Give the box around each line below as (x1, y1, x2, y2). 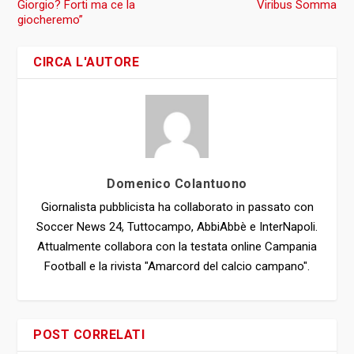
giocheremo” (17, 12, 84, 27)
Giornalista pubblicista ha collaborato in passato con (40, 199, 314, 214)
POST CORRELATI (33, 326, 145, 342)
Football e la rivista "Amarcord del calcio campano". (44, 258, 310, 273)
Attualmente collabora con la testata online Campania (37, 239, 317, 254)
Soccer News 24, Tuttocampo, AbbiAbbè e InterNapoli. (36, 219, 318, 234)
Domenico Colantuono (107, 175, 247, 191)
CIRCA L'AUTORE (33, 54, 140, 70)
